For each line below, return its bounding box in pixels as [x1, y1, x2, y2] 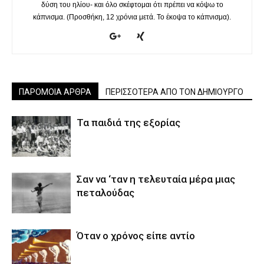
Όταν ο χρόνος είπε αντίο [77, 230, 195, 242]
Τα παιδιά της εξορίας [77, 117, 180, 129]
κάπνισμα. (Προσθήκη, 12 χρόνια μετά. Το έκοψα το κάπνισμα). [33, 13, 231, 22]
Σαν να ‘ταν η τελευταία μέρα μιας [77, 173, 235, 186]
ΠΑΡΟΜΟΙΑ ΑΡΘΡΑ [19, 87, 91, 97]
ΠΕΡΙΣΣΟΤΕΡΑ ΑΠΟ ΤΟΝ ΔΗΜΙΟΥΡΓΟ [105, 87, 243, 97]
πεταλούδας [77, 187, 134, 199]
